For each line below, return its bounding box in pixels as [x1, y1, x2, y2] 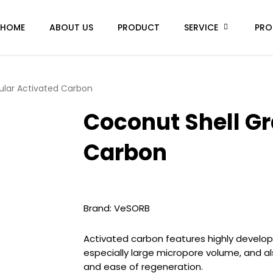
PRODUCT [118, 21, 160, 34]
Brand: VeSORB [83, 201, 150, 214]
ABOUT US [49, 21, 93, 34]
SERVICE [184, 21, 218, 34]
